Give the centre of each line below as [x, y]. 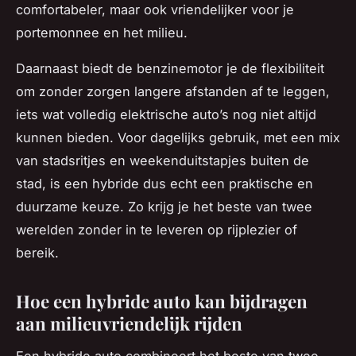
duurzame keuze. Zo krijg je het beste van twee [164, 207]
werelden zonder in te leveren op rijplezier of [157, 230]
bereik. [37, 253]
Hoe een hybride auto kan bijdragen [162, 302]
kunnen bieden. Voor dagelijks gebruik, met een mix [178, 138]
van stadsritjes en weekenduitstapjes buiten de [163, 161]
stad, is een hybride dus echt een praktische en [164, 184]
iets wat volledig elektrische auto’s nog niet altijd [166, 115]
